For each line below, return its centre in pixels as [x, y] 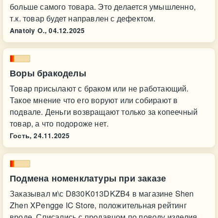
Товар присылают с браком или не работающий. [99, 88]
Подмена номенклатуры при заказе [88, 178]
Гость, [21, 136]
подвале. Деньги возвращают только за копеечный [104, 112]
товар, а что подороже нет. [59, 123]
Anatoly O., [28, 30]
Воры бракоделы [48, 73]
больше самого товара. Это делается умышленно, [103, 7]
